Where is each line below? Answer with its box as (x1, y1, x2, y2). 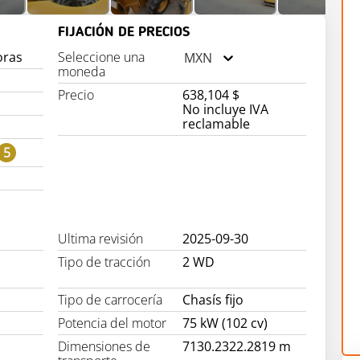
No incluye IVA (182, 100, 268, 119)
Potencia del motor (58, 314, 167, 333)
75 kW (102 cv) (182, 314, 268, 333)
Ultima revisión (58, 230, 144, 248)
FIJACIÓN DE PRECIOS (58, 25, 190, 40)
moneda (58, 63, 106, 81)
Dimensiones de (58, 337, 151, 356)
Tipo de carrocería (58, 291, 163, 309)
